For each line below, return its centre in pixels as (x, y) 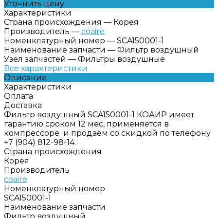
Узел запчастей (35, 59)
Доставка (23, 105)
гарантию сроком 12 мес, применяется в (86, 124)
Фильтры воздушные (121, 59)
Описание (25, 77)
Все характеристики (46, 68)
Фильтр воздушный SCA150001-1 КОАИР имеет (99, 114)
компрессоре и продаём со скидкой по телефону (107, 133)
